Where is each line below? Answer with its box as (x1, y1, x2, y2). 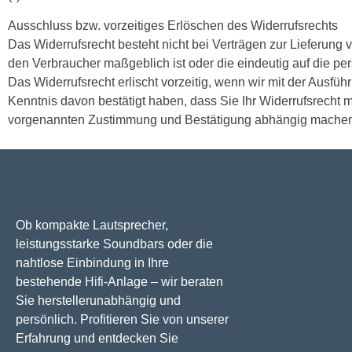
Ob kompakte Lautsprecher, (16, 218, 168, 232)
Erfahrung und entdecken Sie (16, 331, 178, 345)
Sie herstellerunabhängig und (16, 293, 181, 307)
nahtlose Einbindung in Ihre (16, 255, 169, 269)
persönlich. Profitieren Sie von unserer (16, 312, 229, 326)
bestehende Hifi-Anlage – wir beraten (16, 274, 223, 288)
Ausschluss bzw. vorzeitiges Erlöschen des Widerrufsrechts (8, 18, 338, 32)
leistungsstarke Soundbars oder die (16, 236, 213, 251)
